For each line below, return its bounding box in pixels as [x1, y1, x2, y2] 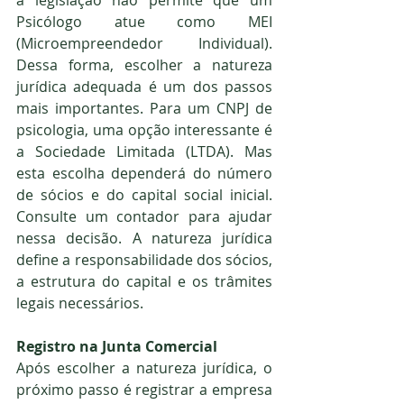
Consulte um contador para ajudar [16, 206, 272, 226]
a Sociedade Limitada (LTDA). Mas [16, 141, 272, 161]
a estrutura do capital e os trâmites [16, 271, 272, 291]
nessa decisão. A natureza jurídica [16, 227, 272, 248]
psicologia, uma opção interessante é [16, 119, 272, 140]
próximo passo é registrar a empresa [16, 379, 272, 399]
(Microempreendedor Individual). [16, 32, 272, 53]
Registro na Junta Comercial [16, 335, 217, 356]
